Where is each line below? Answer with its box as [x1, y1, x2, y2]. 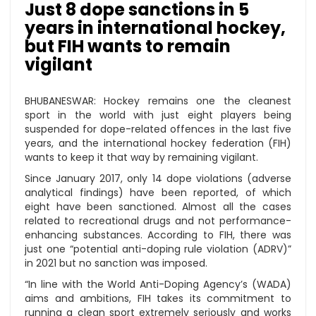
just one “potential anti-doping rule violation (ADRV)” [25, 242, 291, 256]
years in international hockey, [25, 16, 286, 39]
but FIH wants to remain [25, 35, 231, 58]
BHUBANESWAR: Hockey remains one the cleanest [25, 94, 291, 108]
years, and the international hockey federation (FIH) [25, 136, 291, 150]
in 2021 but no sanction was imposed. [25, 256, 207, 270]
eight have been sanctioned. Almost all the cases [25, 200, 291, 214]
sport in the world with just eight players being [25, 108, 291, 122]
